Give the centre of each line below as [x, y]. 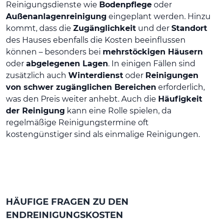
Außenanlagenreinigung [56, 16]
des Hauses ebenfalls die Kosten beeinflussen [96, 40]
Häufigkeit [180, 99]
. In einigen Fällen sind [152, 63]
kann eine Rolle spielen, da [118, 110]
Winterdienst [96, 75]
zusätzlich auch [37, 75]
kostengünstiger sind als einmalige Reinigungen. [103, 134]
